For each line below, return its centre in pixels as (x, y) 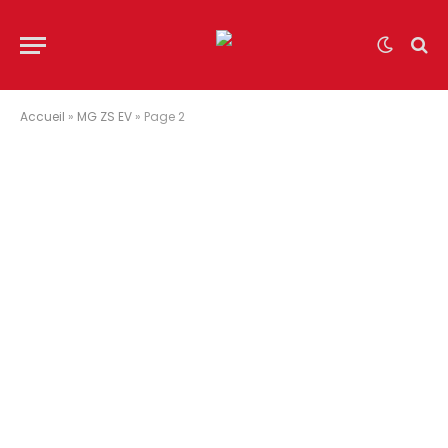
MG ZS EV (104, 116)
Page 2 (164, 116)
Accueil (42, 116)
